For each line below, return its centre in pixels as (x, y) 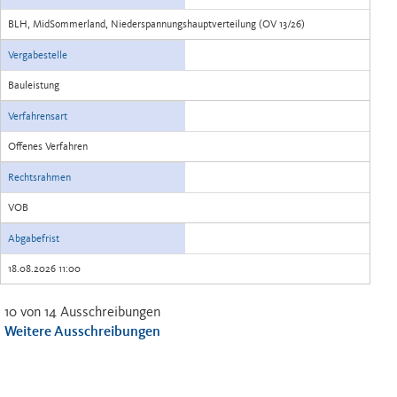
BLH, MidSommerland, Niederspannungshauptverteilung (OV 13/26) (282, 24)
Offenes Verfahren (48, 146)
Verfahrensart (38, 116)
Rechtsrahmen (39, 177)
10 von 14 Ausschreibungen (82, 311)
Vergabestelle (38, 55)
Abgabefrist (34, 238)
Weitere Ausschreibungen (82, 331)
